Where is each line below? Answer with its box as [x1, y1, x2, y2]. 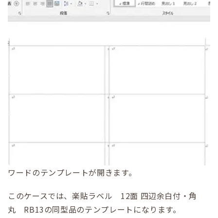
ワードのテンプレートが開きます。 [8, 166, 137, 178]
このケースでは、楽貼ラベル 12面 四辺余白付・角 [8, 190, 198, 201]
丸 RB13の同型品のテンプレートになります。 [8, 203, 181, 215]
